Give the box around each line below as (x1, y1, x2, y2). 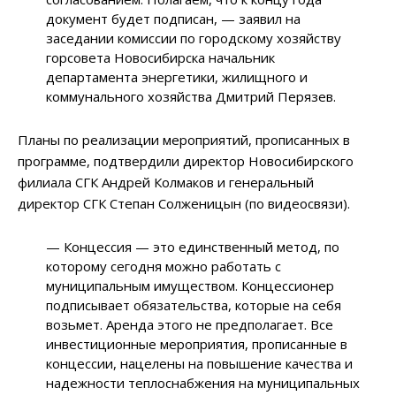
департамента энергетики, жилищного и (46, 68, 308, 87)
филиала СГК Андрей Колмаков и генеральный (18, 173, 314, 192)
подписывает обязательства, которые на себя (46, 296, 342, 315)
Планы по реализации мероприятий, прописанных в (18, 131, 350, 149)
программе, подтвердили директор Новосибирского (18, 152, 354, 171)
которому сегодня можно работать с (46, 257, 282, 276)
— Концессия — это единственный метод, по (46, 238, 340, 256)
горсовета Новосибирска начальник (46, 49, 276, 67)
